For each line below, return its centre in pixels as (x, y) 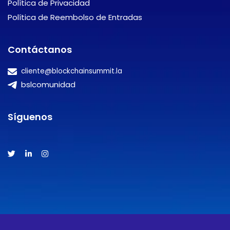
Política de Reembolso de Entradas (75, 17)
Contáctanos (40, 50)
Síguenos (30, 117)
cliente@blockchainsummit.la (70, 71)
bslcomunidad (47, 84)
